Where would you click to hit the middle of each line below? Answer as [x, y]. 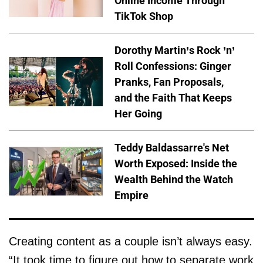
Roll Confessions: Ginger [173, 66]
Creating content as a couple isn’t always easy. [131, 241]
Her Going [138, 113]
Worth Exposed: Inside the [176, 163]
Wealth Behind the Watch [174, 179]
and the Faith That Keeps [173, 97]
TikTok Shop [144, 16]
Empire [131, 195]
